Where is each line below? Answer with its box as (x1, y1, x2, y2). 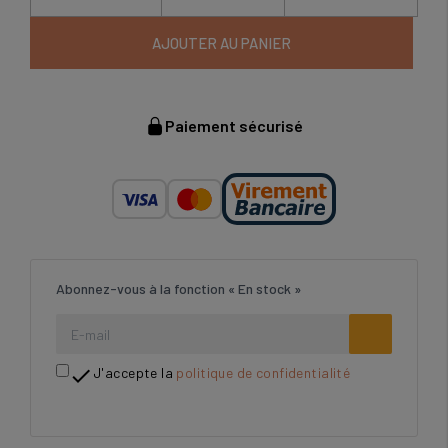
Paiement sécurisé (165, 116, 303, 135)
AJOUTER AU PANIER (152, 34, 291, 52)
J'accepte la (93, 364, 177, 381)
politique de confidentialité (176, 364, 351, 381)
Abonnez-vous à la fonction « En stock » (56, 280, 301, 297)
